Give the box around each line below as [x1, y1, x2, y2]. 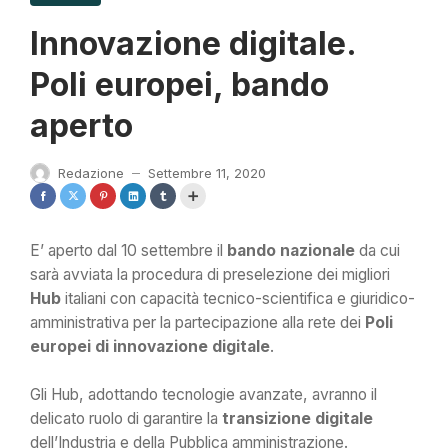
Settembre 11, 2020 [148, 165, 266, 182]
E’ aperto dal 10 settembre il [30, 241, 227, 261]
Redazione [58, 165, 124, 182]
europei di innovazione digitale [30, 337, 270, 357]
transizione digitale [222, 408, 373, 428]
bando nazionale [227, 241, 355, 261]
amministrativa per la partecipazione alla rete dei [30, 313, 365, 333]
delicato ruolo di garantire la [30, 408, 222, 428]
